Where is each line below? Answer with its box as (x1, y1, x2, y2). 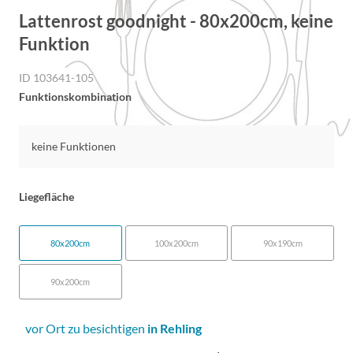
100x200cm (154, 238, 199, 248)
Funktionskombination (19, 90, 132, 103)
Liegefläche (19, 190, 74, 203)
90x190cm (262, 238, 303, 248)
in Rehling (147, 321, 202, 336)
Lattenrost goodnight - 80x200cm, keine (19, 10, 333, 32)
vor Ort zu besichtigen (25, 321, 147, 336)
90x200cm (50, 277, 91, 287)
